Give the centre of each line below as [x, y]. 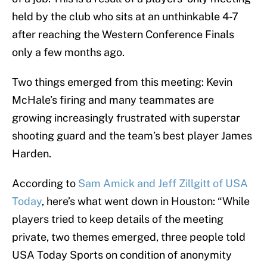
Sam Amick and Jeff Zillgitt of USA [163, 184]
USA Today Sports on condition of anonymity [122, 255]
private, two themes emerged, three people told [129, 237]
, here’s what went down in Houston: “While [146, 201]
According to [45, 184]
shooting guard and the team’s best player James [132, 136]
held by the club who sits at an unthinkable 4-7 [125, 17]
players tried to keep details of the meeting [118, 219]
